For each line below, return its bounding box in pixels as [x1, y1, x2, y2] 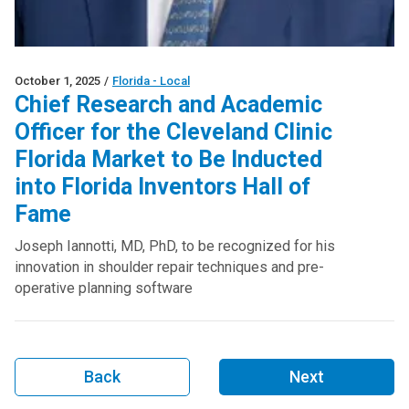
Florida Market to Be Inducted [15, 145, 322, 173]
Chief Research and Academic [15, 90, 322, 118]
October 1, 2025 [15, 73, 100, 88]
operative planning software [15, 278, 193, 297]
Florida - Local [112, 73, 190, 88]
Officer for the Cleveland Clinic [15, 118, 332, 145]
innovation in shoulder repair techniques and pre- [15, 257, 324, 276]
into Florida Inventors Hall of [15, 173, 310, 200]
